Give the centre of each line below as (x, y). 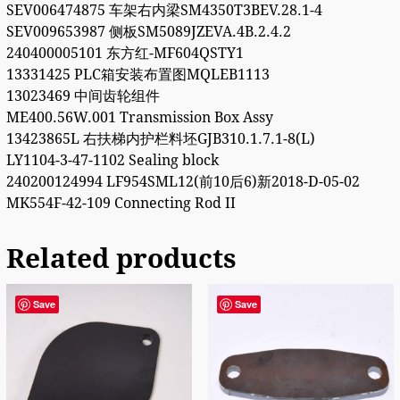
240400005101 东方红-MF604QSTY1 (125, 54)
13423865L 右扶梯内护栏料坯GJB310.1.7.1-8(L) (160, 139)
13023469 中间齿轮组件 (83, 96)
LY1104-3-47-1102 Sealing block (112, 161)
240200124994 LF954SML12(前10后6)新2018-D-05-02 (183, 182)
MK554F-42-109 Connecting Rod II (121, 204)
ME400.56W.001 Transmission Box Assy (139, 118)
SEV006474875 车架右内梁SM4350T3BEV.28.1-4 (164, 11)
